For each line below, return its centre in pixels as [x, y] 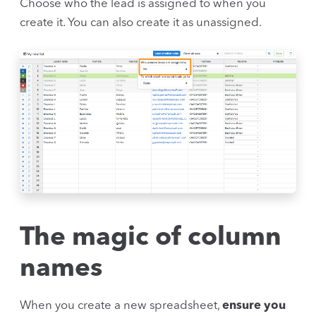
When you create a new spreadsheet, [121, 306]
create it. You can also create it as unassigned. [141, 23]
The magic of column [151, 238]
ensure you [254, 306]
